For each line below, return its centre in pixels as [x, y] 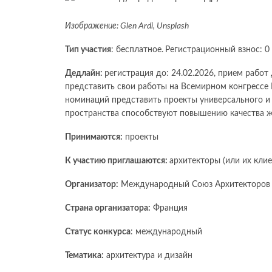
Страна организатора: [108, 209]
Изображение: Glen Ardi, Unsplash [127, 26]
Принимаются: [94, 138]
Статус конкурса [98, 232]
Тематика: [84, 256]
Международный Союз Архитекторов [194, 185]
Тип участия [88, 50]
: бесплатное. [137, 50]
